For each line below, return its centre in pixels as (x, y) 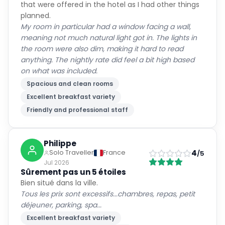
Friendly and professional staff (77, 110)
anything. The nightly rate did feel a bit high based (107, 60)
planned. (36, 16)
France (114, 152)
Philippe (60, 143)
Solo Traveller (72, 152)
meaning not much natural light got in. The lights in (109, 38)
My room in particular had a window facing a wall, (106, 27)
